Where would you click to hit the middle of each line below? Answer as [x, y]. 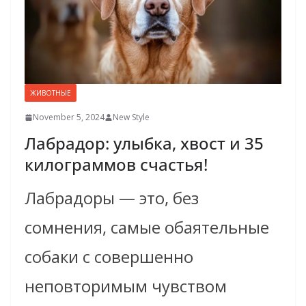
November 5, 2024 [69, 117]
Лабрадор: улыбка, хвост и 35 [144, 143]
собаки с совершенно [109, 257]
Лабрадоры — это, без [112, 198]
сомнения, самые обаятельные [147, 227]
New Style [131, 117]
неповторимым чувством [126, 286]
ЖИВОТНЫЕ [51, 93]
